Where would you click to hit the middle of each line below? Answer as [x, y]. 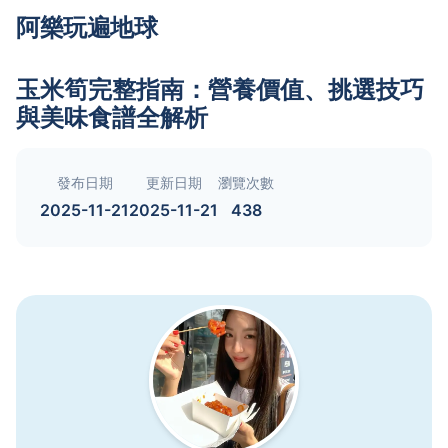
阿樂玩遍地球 [86, 27]
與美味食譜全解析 [112, 117]
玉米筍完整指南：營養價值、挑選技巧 [220, 89]
